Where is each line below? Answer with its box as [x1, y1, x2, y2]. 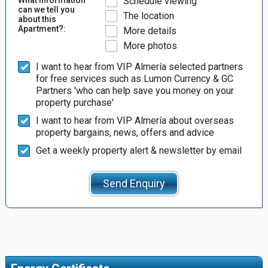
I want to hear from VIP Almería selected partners [35, 60, 243, 72]
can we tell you [17, 4, 75, 14]
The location [123, 10, 175, 22]
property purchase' [35, 96, 114, 108]
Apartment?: [17, 23, 66, 33]
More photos [123, 39, 178, 51]
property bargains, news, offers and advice [35, 126, 214, 138]
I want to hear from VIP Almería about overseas [35, 114, 234, 126]
